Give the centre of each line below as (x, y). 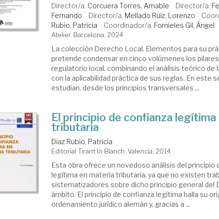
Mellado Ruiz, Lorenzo (160, 15)
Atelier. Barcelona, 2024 (88, 35)
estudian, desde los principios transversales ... (126, 88)
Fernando (67, 15)
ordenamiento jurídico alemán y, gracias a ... (121, 204)
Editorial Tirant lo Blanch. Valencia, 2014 (111, 151)
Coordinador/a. (129, 25)
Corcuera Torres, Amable (129, 6)
